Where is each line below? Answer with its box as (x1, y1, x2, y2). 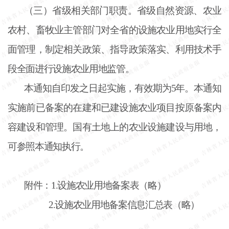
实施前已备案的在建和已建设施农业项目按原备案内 (8, 102, 221, 113)
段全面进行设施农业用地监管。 (8, 63, 134, 74)
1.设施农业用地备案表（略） (51, 179, 166, 191)
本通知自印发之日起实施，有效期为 (24, 82, 171, 94)
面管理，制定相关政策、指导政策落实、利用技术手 (8, 43, 221, 55)
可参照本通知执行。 (8, 141, 89, 152)
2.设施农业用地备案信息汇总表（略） (49, 199, 199, 210)
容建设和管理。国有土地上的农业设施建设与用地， (8, 121, 221, 132)
